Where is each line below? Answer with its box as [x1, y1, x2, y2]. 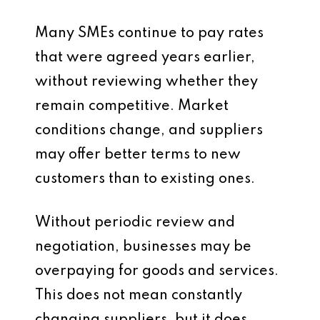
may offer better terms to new [35, 148, 241, 162]
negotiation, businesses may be [35, 240, 251, 254]
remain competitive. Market [35, 99, 229, 114]
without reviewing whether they [35, 75, 258, 89]
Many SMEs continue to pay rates [35, 26, 264, 41]
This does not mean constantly [35, 289, 242, 303]
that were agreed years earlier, [35, 51, 255, 65]
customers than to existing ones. [35, 172, 255, 186]
